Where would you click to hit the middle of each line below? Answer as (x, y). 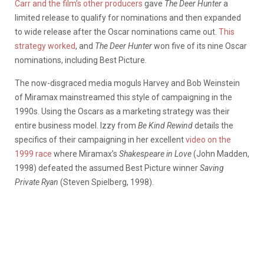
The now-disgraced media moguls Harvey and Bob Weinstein (127, 83)
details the (214, 125)
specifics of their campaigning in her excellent (100, 139)
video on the (208, 139)
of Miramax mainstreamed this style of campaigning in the (123, 97)
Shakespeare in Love (156, 154)
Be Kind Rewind (166, 125)
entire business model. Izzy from (76, 125)
